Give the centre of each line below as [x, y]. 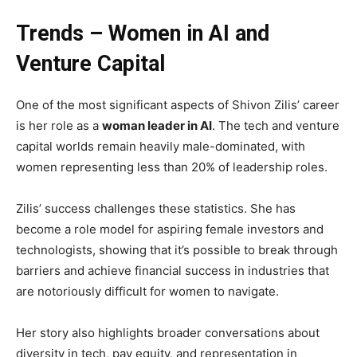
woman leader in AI [157, 126]
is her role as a [59, 126]
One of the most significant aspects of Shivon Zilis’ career [178, 105]
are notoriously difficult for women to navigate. [147, 292]
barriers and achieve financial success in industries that [173, 271]
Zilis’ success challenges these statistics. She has [156, 209]
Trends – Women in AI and [143, 34]
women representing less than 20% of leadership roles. [172, 167]
